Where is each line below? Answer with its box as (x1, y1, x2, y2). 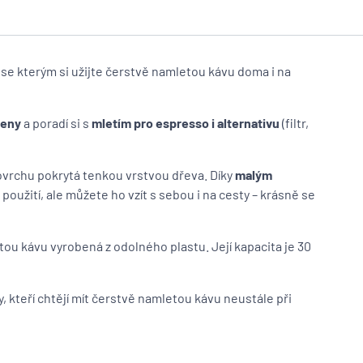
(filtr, (280, 115, 309, 130)
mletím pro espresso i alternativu (92, 115, 280, 130)
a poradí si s (21, 115, 92, 130)
